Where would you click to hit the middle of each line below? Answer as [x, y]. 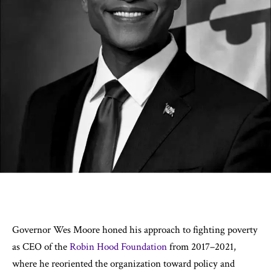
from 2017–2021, [203, 247]
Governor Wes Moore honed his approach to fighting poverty [135, 230]
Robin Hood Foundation [119, 247]
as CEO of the [41, 247]
